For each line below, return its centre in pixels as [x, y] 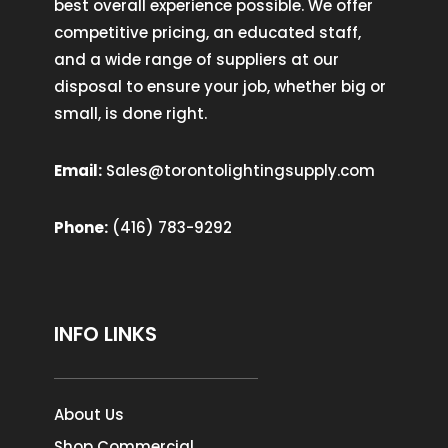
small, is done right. [130, 113]
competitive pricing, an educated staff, [207, 32]
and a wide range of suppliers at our [196, 59]
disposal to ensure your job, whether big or [219, 86]
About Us [88, 414]
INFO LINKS [105, 333]
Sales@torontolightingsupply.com [240, 170]
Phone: [80, 227]
